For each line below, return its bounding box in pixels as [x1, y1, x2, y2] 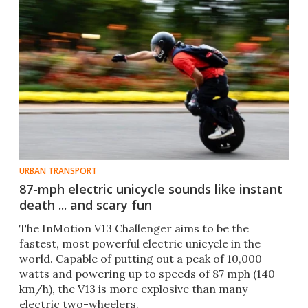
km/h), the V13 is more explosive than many [19, 282, 247, 296]
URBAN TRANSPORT [19, 165, 97, 177]
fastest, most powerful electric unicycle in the [19, 236, 261, 251]
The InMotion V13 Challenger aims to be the [19, 221, 249, 236]
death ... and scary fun [19, 197, 152, 214]
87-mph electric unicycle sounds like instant [19, 181, 283, 198]
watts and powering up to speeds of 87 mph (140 [19, 267, 275, 281]
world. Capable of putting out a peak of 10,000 [19, 252, 262, 266]
